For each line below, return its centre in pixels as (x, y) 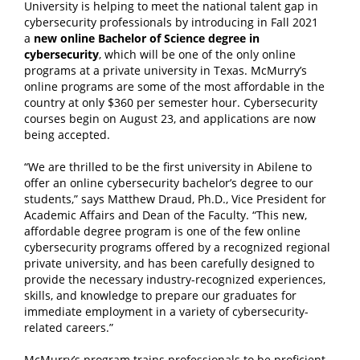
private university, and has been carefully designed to (169, 263)
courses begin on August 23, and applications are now (170, 119)
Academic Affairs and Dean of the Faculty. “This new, (166, 215)
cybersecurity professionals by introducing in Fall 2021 (171, 22)
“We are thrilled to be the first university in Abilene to (168, 167)
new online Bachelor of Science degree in (147, 38)
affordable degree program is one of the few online (162, 231)
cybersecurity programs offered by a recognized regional (177, 247)
